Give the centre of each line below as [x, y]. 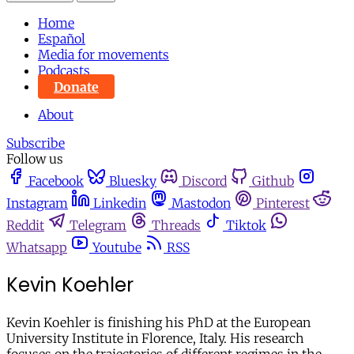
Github [273, 181]
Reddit [25, 226]
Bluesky [133, 181]
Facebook [56, 181]
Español [62, 39]
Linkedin [120, 203]
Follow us [35, 159]
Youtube [117, 248]
